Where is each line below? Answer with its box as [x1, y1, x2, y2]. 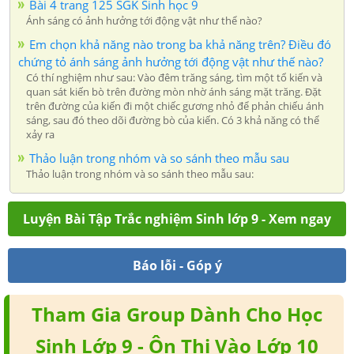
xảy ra [26, 126, 55, 141]
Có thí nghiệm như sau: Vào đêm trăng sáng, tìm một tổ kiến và [26, 70, 322, 85]
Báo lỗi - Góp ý [132, 256, 222, 274]
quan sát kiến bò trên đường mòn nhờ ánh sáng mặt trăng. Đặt [26, 84, 322, 99]
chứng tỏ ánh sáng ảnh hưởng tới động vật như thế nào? [18, 53, 323, 70]
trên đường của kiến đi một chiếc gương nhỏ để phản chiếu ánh [26, 98, 324, 113]
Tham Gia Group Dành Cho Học [31, 300, 322, 327]
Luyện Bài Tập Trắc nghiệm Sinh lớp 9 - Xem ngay [23, 209, 331, 228]
